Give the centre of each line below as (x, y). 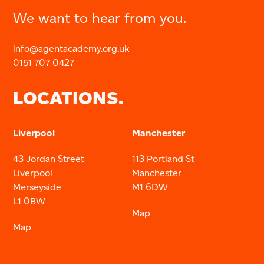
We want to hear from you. (100, 18)
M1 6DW (150, 187)
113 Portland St (163, 159)
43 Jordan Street (49, 159)
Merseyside (37, 187)
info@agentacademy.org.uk (72, 48)
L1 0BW (29, 201)
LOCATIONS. (68, 98)
